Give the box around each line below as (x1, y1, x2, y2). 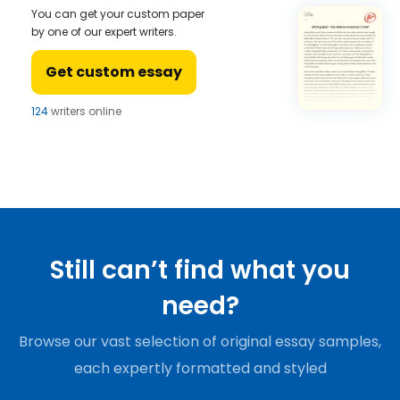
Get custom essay (46, 62, 182, 82)
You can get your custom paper (31, 6, 204, 21)
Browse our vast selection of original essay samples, (19, 331, 381, 352)
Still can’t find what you (50, 253, 350, 287)
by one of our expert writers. (31, 24, 177, 39)
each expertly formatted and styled (73, 358, 327, 379)
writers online (48, 104, 121, 119)
